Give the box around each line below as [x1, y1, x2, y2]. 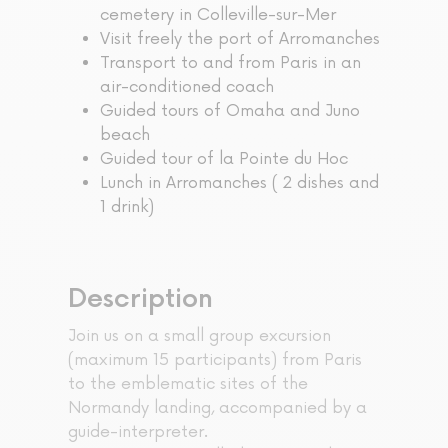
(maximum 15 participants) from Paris [68, 350, 362, 371]
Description [68, 284, 213, 316]
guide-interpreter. [68, 422, 208, 443]
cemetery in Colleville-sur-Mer [100, 5, 336, 26]
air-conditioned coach [100, 77, 274, 98]
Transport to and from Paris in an [100, 53, 361, 74]
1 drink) [100, 197, 154, 218]
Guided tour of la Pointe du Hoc [100, 149, 348, 170]
